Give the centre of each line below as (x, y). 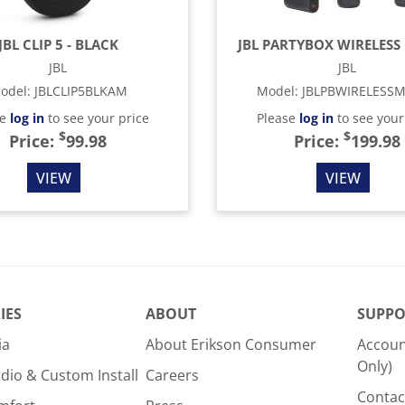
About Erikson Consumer (231, 344)
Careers (172, 375)
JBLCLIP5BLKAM (80, 91)
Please (278, 118)
